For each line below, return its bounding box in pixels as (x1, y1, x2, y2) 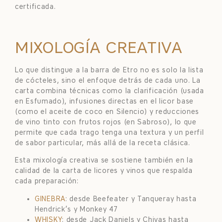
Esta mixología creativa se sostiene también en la (15, 156, 193, 165)
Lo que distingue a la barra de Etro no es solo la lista (15, 65, 204, 74)
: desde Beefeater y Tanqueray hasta (65, 194, 197, 203)
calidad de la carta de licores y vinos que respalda (15, 166, 193, 175)
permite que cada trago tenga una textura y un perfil (15, 128, 204, 137)
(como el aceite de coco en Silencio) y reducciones (15, 107, 200, 116)
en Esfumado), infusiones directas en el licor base (15, 97, 194, 106)
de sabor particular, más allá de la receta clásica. (15, 138, 190, 147)
